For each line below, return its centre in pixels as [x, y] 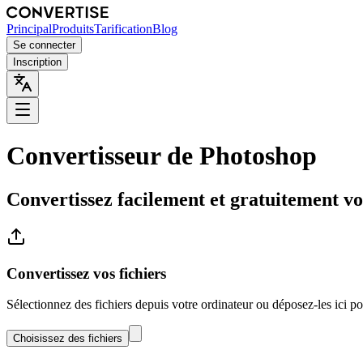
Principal [29, 29]
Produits [73, 29]
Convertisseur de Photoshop [162, 156]
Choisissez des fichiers [68, 339]
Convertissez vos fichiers [86, 273]
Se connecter [44, 45]
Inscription [37, 62]
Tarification [123, 29]
